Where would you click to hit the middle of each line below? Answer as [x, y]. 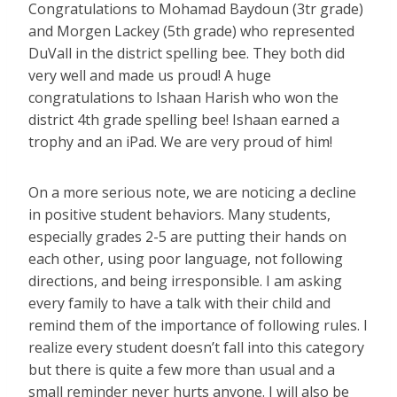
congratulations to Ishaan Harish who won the [183, 98]
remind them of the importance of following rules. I [198, 326]
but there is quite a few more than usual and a [182, 370]
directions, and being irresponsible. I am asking [185, 281]
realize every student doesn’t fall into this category [196, 348]
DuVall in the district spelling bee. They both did [187, 54]
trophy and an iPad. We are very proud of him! [180, 142]
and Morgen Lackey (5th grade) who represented [191, 31]
